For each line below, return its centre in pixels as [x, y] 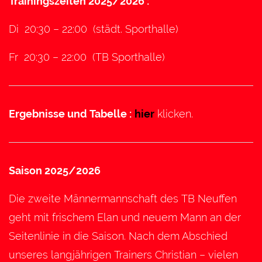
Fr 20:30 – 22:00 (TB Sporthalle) [87, 57]
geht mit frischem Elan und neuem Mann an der [125, 217]
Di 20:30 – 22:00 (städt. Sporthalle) [94, 29]
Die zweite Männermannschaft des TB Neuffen [123, 198]
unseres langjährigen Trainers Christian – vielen [123, 254]
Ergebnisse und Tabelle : [70, 113]
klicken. [174, 113]
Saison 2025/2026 [55, 170]
